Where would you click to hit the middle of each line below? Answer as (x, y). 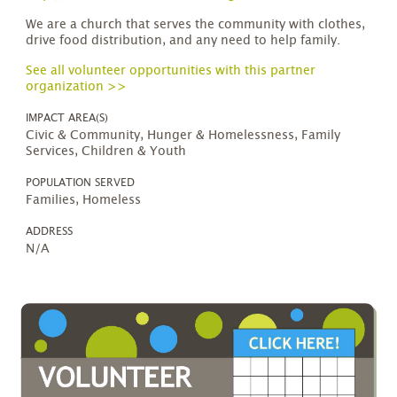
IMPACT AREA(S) (67, 118)
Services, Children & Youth (106, 152)
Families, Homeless (84, 200)
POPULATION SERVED (81, 183)
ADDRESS (50, 231)
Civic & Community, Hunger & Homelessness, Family (183, 136)
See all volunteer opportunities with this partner (171, 71)
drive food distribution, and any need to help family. (183, 41)
